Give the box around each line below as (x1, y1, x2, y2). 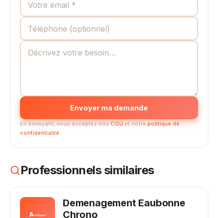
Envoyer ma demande (70, 104, 148, 112)
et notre (123, 120, 147, 127)
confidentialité (20, 129, 59, 136)
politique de (147, 120, 180, 127)
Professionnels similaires (20, 163, 154, 177)
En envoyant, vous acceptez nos (20, 120, 110, 127)
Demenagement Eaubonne (63, 197, 185, 209)
